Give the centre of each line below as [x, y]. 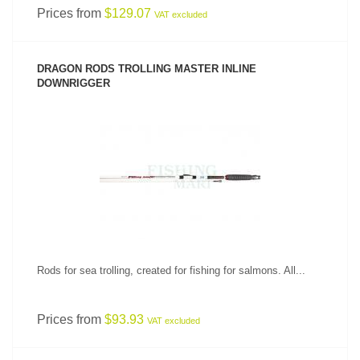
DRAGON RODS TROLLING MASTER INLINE [147, 69]
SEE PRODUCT [180, 151]
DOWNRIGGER [74, 83]
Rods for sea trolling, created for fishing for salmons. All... [171, 270]
